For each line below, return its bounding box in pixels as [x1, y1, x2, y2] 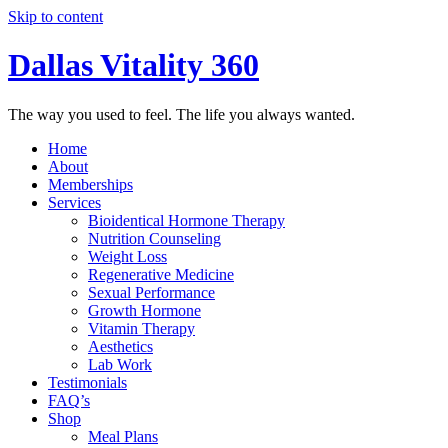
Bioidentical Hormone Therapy [88, 211, 285, 229]
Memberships [48, 175, 133, 193]
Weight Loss [88, 247, 167, 265]
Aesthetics [88, 337, 153, 355]
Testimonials [48, 373, 127, 391]
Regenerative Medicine [88, 265, 234, 283]
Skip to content [8, 8, 103, 25]
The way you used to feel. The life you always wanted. [8, 105, 355, 123]
